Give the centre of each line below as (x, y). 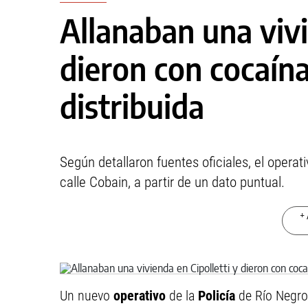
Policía (218, 296)
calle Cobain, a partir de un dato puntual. (172, 182)
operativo (141, 296)
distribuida (132, 106)
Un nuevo (87, 296)
